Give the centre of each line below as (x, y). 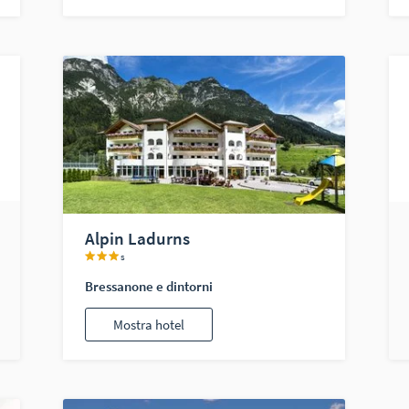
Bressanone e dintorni (149, 287)
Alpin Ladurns (138, 239)
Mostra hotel (149, 324)
